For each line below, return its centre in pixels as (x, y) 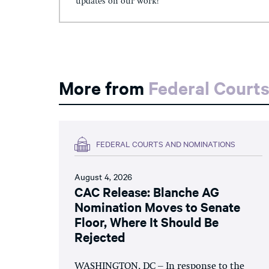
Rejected (100, 236)
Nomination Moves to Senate (157, 206)
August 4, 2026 (103, 176)
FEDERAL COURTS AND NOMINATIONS (166, 144)
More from (104, 87)
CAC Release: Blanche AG (147, 191)
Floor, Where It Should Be (147, 221)
